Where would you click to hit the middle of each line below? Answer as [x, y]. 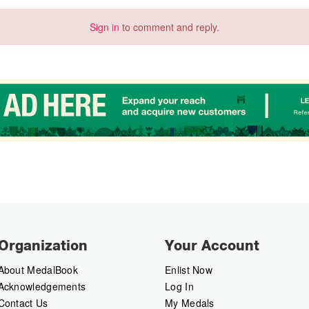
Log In [179, 287]
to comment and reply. [169, 27]
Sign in [104, 27]
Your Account [212, 246]
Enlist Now [189, 270]
